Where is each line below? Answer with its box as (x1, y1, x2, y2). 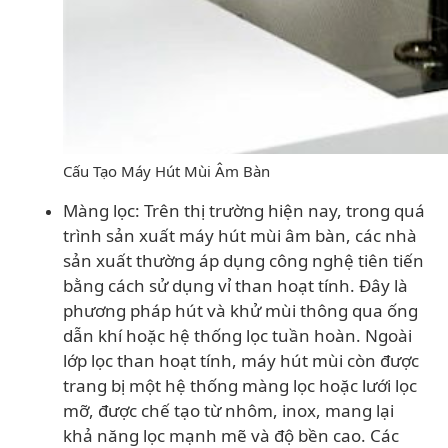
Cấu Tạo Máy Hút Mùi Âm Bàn (63, 161, 270, 181)
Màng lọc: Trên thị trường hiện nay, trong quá (63, 199, 425, 222)
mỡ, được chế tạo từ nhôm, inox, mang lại (63, 399, 394, 422)
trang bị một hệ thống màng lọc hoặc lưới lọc (63, 374, 417, 397)
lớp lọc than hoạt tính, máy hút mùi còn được (63, 349, 419, 372)
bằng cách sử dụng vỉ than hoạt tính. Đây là (63, 274, 408, 297)
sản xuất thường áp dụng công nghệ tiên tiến (63, 249, 424, 272)
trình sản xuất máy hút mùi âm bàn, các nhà (63, 224, 417, 247)
